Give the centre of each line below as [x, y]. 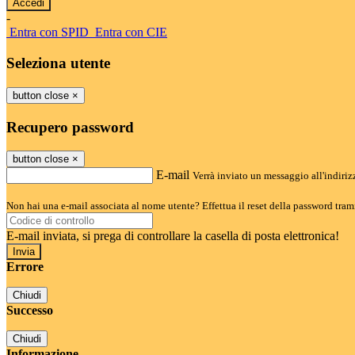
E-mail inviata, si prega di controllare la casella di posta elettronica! [173, 236]
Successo [30, 311]
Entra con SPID [49, 32]
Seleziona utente [58, 63]
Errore [25, 267]
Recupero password [70, 127]
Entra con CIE [131, 32]
